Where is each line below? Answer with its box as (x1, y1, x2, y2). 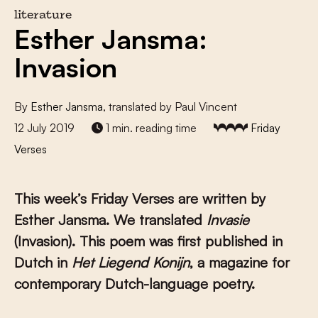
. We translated (106, 211, 207, 229)
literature (14, 11, 72, 21)
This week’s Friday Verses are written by (14, 190, 265, 207)
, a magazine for (190, 253, 290, 271)
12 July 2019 (14, 121, 75, 135)
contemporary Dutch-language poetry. (14, 275, 255, 292)
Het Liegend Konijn (72, 253, 190, 271)
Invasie (207, 211, 249, 229)
